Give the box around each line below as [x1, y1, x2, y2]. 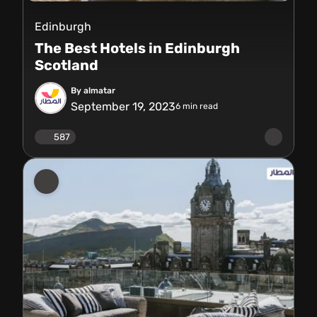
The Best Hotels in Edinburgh [35, 40, 240, 57]
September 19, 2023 [71, 99, 175, 113]
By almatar [71, 85, 115, 96]
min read [180, 101, 218, 111]
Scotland [35, 57, 98, 74]
